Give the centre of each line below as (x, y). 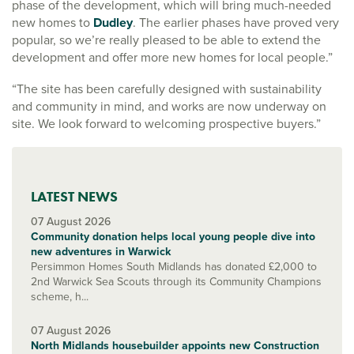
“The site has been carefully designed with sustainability (167, 88)
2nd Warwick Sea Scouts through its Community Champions (176, 281)
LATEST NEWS (74, 196)
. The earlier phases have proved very (236, 22)
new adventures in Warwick (101, 251)
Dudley (113, 22)
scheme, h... (60, 296)
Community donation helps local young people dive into (173, 236)
